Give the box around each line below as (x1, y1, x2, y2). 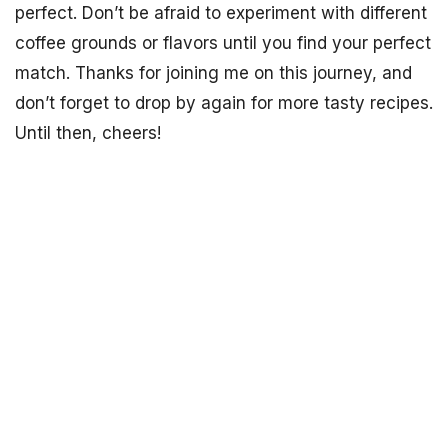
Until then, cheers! (15, 123, 161, 143)
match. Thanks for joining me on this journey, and (15, 63, 412, 83)
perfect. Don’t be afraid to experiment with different (15, 3, 427, 23)
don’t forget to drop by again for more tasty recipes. (15, 93, 433, 113)
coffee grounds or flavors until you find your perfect (15, 33, 431, 53)
